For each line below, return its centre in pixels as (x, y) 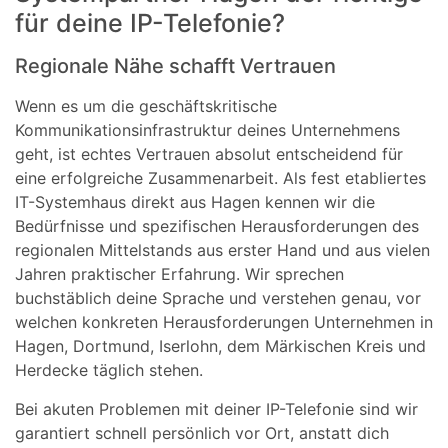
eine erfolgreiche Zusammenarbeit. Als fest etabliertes (220, 178)
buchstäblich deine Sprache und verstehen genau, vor (218, 298)
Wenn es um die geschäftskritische (146, 106)
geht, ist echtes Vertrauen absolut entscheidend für (209, 154)
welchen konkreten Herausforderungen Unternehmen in (224, 322)
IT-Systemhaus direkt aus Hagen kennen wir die (195, 202)
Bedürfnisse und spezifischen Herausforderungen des (217, 226)
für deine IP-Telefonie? (150, 23)
